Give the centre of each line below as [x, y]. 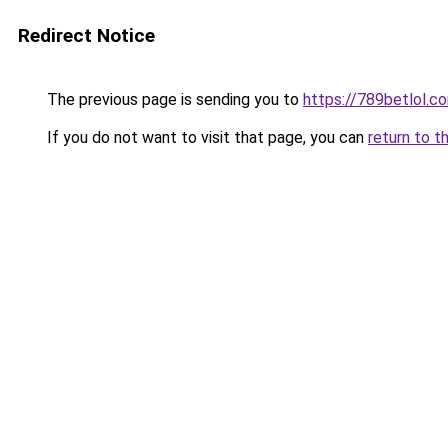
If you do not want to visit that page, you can [205, 137]
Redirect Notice [86, 35]
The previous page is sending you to [173, 99]
